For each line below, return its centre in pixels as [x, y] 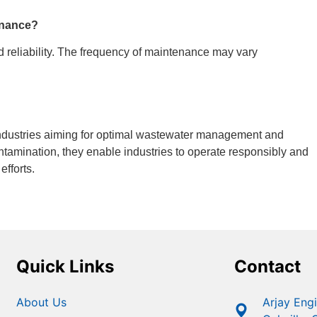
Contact [267, 267]
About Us [41, 302]
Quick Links [65, 267]
